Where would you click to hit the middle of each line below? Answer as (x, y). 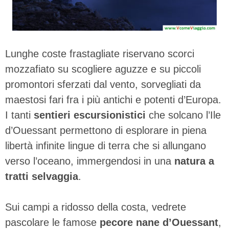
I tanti (19, 115)
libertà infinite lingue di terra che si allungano (106, 145)
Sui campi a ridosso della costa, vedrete (96, 207)
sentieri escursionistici (90, 115)
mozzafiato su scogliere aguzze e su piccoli (103, 69)
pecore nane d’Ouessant (159, 222)
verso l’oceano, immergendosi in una (90, 161)
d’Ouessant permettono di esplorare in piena (106, 130)
